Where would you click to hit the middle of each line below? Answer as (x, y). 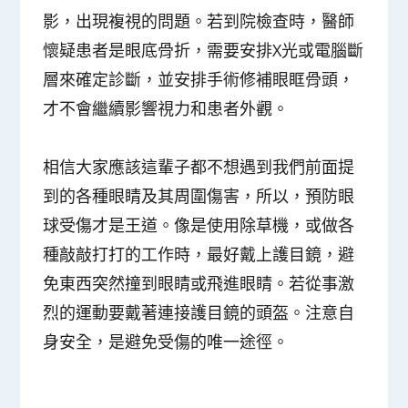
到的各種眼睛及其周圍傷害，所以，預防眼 (199, 196)
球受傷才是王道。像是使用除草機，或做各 (199, 225)
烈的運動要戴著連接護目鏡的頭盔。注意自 (199, 313)
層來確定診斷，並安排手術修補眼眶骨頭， (199, 80)
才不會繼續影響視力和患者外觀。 (166, 109)
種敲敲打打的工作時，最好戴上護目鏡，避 (199, 255)
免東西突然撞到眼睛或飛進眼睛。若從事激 (199, 284)
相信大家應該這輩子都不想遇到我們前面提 (199, 167)
